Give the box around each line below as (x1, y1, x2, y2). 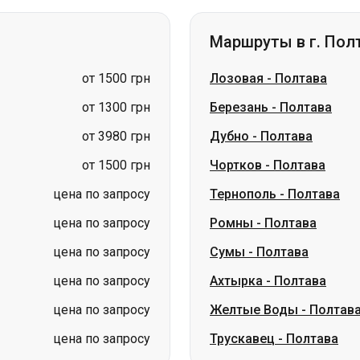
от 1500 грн (82, 73, 150, 88)
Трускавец (210, 247, 275, 262)
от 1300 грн (82, 15, 150, 31)
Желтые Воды (210, 218, 298, 233)
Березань (210, 15, 268, 31)
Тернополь (210, 102, 276, 117)
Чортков (210, 73, 262, 88)
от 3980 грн (82, 44, 150, 59)
